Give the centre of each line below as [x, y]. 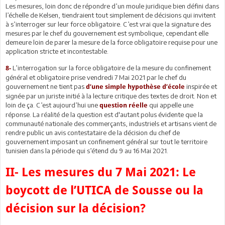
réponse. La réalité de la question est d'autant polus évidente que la [104, 114]
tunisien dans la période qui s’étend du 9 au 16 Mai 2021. [87, 150]
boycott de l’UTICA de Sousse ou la [104, 190]
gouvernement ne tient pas [46, 86]
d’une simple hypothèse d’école [135, 86]
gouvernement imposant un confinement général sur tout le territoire [106, 141]
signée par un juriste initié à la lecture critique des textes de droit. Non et [111, 96]
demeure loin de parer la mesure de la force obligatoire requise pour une [111, 42]
